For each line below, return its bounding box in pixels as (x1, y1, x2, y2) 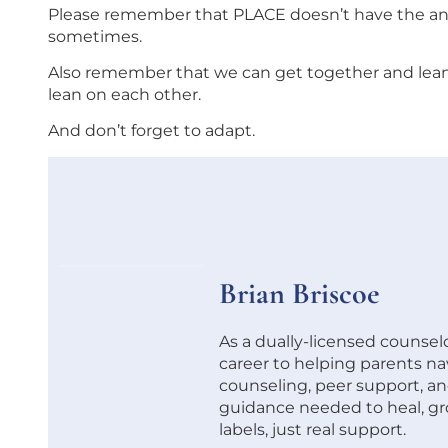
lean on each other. (48, 84, 201, 104)
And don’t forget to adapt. (48, 121, 255, 141)
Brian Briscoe (219, 274, 381, 312)
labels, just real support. (219, 419, 407, 439)
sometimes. (48, 26, 142, 46)
